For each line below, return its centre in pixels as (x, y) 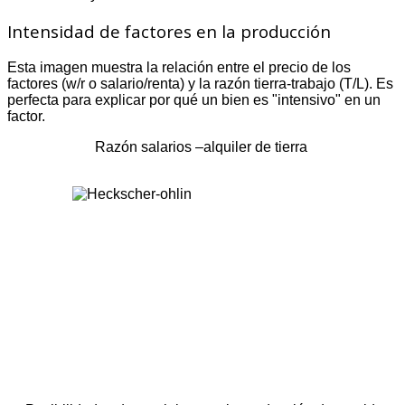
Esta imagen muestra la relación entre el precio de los (179, 67)
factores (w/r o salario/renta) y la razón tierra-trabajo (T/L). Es (200, 83)
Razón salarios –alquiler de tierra (202, 146)
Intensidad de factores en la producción (169, 31)
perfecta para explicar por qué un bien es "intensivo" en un (194, 99)
